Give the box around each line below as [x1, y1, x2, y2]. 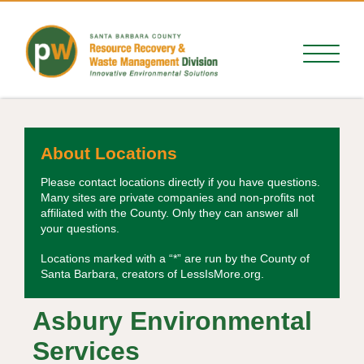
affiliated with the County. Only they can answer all [41, 206, 298, 220]
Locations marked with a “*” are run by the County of [41, 252, 310, 266]
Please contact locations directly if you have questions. [41, 175, 320, 189]
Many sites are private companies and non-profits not [41, 191, 314, 205]
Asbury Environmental [32, 306, 312, 336]
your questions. [41, 222, 119, 236]
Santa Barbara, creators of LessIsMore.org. [41, 267, 264, 281]
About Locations [41, 144, 177, 162]
